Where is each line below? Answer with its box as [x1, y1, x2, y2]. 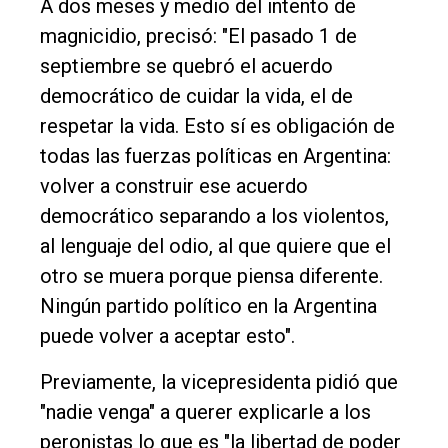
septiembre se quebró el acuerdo [40, 53, 333, 78]
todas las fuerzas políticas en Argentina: [40, 143, 391, 168]
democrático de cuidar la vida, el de [40, 83, 353, 108]
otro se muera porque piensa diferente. [40, 263, 383, 288]
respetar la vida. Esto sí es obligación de [40, 113, 395, 138]
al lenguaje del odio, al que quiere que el [40, 233, 391, 258]
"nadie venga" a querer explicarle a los [40, 399, 371, 424]
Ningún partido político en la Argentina [40, 293, 377, 318]
